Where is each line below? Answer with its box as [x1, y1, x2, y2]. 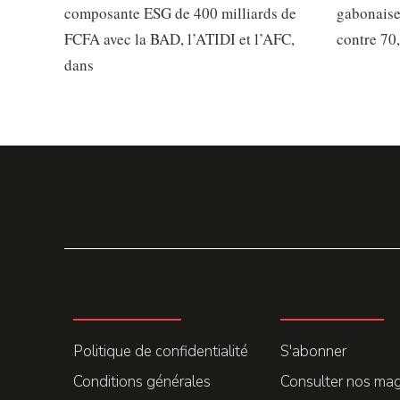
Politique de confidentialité [73, 341, 248, 362]
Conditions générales [73, 371, 211, 393]
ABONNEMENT [280, 320, 383, 339]
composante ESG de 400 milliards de [64, 2, 296, 23]
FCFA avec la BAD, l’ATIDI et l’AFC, [64, 28, 295, 49]
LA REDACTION [73, 320, 179, 339]
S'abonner [280, 341, 346, 362]
